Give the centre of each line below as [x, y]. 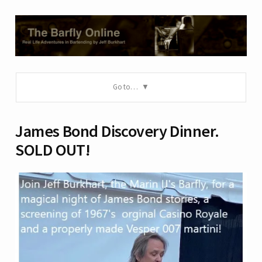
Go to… [126, 87]
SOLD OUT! [53, 150]
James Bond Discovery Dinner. [117, 131]
